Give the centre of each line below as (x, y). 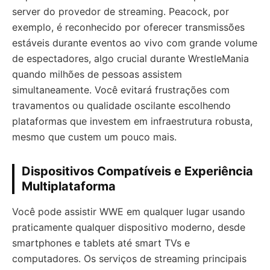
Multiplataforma (69, 187)
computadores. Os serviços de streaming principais (129, 259)
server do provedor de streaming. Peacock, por (121, 12)
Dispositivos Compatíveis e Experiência (137, 171)
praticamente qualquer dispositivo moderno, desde (129, 228)
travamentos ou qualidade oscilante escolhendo (121, 106)
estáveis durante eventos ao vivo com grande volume (135, 43)
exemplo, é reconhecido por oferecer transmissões (128, 27)
